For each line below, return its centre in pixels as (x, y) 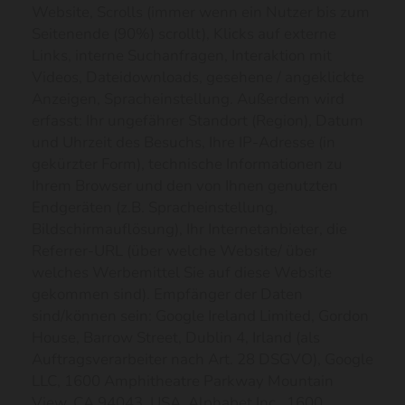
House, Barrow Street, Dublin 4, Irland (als (176, 338)
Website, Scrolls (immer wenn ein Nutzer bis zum (201, 12)
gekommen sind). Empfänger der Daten (167, 294)
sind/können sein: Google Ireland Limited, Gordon (200, 316)
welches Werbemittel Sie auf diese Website (182, 273)
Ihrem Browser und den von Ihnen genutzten (185, 186)
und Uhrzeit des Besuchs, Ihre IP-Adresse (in (184, 142)
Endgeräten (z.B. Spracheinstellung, (155, 207)
